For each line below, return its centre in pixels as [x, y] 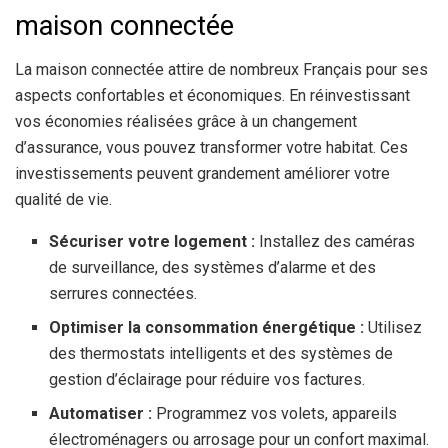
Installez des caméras [335, 242]
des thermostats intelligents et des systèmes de [221, 354]
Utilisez [393, 328]
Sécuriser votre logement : [152, 242]
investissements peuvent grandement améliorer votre [202, 174]
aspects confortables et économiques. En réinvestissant [212, 96]
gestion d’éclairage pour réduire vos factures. [207, 380]
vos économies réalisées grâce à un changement [186, 122]
